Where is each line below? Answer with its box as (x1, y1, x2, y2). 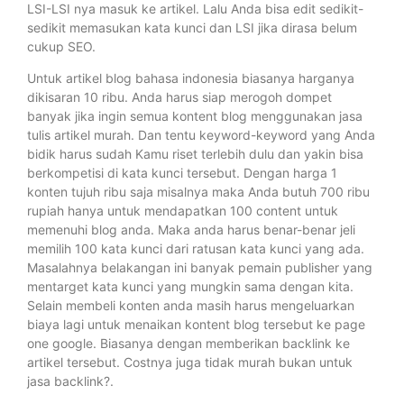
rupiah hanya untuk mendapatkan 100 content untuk (27, 203, 338, 219)
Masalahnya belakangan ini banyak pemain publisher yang (27, 260, 372, 276)
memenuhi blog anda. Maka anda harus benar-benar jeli (27, 222, 355, 238)
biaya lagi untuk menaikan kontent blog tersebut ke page (27, 317, 365, 333)
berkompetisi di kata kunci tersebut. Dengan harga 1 (27, 165, 337, 181)
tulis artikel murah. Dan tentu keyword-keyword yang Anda (27, 127, 375, 143)
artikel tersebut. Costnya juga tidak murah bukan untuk (27, 354, 353, 371)
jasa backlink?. (27, 373, 114, 390)
